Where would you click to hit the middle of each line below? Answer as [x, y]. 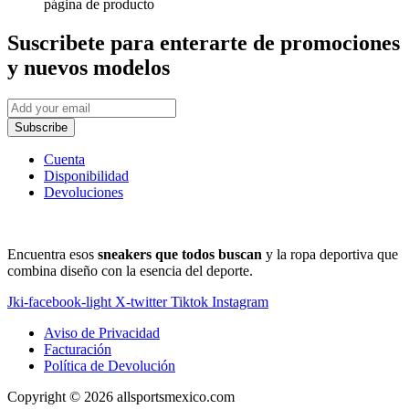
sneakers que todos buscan [180, 255]
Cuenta [64, 160]
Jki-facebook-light [59, 302]
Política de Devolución [110, 366]
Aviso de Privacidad [102, 333]
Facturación [78, 350]
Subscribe [41, 128]
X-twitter [141, 302]
